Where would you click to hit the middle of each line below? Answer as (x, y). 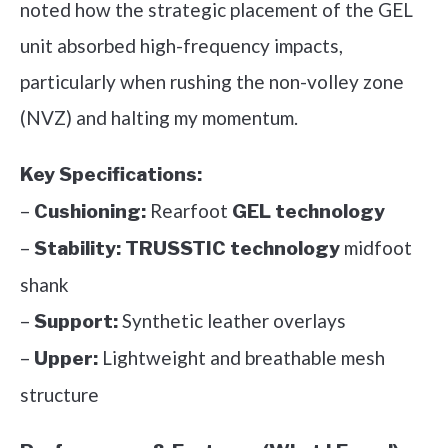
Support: (76, 322)
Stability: (77, 249)
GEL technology (308, 212)
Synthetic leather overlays (232, 321)
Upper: (66, 359)
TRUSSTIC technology (232, 249)
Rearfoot (189, 211)
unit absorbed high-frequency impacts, (181, 46)
